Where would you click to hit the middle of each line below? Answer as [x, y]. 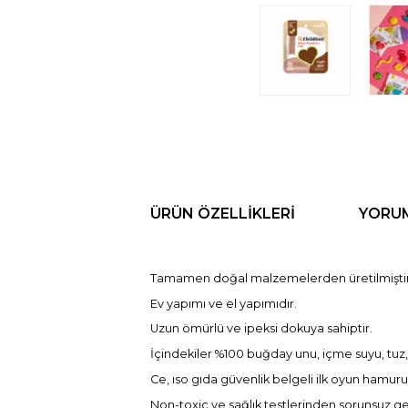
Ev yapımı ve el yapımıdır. [223, 303]
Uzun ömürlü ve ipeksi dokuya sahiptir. [261, 329]
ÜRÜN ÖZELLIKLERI [222, 214]
